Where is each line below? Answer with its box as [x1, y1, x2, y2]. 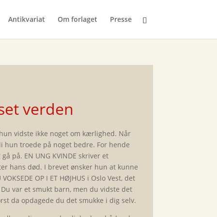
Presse [109, 15, 132, 24]
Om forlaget [57, 15, 97, 24]
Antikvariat [8, 15, 45, 24]
